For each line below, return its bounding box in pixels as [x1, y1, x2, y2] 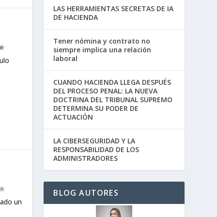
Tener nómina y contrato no [53, 36, 151, 46]
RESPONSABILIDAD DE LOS [53, 144, 139, 154]
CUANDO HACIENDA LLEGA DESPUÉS [53, 77, 171, 87]
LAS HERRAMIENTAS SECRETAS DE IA [53, 3, 174, 13]
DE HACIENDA [53, 12, 98, 22]
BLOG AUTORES [53, 187, 119, 198]
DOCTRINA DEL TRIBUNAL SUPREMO [53, 94, 173, 104]
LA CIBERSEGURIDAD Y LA [53, 136, 136, 145]
